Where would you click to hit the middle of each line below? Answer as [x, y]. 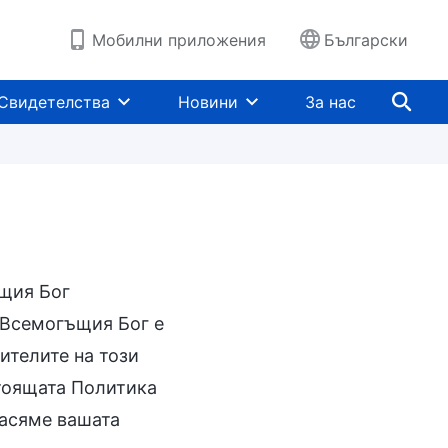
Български [366, 40]
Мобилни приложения [179, 40]
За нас [330, 102]
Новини [207, 102]
